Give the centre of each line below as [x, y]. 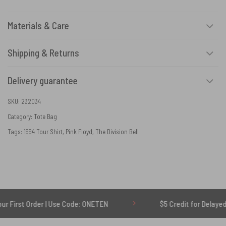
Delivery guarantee [43, 80]
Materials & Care [38, 25]
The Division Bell [117, 132]
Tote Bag [45, 117]
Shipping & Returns [43, 52]
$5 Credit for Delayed [160, 204]
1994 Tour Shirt [43, 132]
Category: [21, 117]
